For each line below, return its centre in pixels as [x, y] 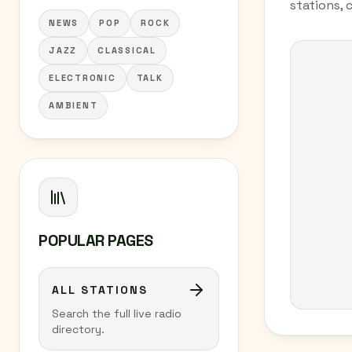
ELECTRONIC [82, 78]
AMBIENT [73, 105]
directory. [78, 329]
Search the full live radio [117, 313]
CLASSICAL [127, 50]
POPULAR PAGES [96, 240]
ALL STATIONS [100, 290]
